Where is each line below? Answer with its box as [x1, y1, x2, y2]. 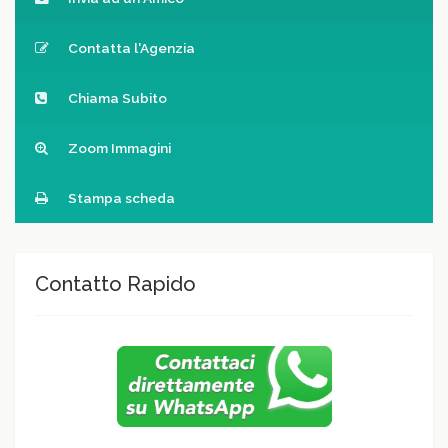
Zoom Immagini [65, 140, 171, 157]
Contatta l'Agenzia [65, 40, 195, 57]
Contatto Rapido [35, 272, 196, 297]
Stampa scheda [65, 190, 175, 207]
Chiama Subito [65, 90, 167, 107]
